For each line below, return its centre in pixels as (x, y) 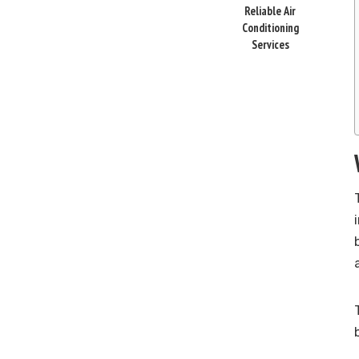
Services (270, 45)
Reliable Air (270, 11)
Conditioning (270, 28)
